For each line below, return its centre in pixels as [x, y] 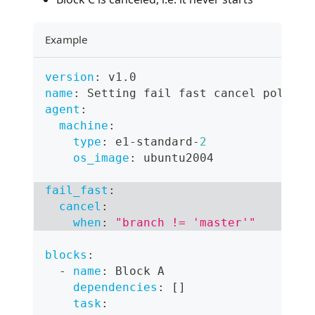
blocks [66, 255]
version [70, 77]
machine [84, 126]
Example [66, 40]
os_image [101, 158]
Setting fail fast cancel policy [193, 94]
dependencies [115, 288]
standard [165, 142]
